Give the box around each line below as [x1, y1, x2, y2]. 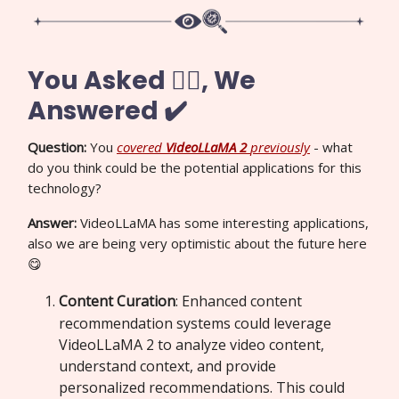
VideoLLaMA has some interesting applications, [80, 214, 369, 232]
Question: [28, 138, 90, 157]
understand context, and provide [59, 356, 276, 377]
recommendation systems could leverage [59, 313, 331, 334]
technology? [28, 179, 102, 198]
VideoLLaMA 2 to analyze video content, [59, 335, 324, 355]
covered [117, 138, 166, 157]
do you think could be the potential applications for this [28, 159, 362, 177]
